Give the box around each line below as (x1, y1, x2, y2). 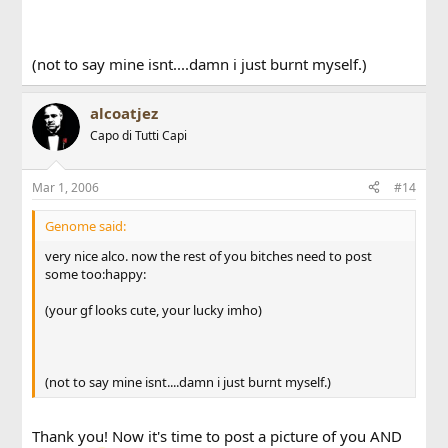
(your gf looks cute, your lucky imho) (45, 300, 263, 319)
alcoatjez (90, 103, 159, 124)
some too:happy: (45, 264, 147, 283)
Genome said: (45, 216, 127, 235)
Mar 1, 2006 (32, 178, 100, 196)
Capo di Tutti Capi (90, 127, 188, 145)
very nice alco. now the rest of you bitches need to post (45, 246, 373, 265)
